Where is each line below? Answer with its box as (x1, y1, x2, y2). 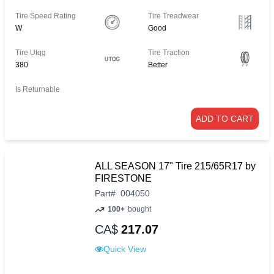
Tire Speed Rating (15, 12, 76, 21)
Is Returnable (15, 85, 60, 94)
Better (148, 61, 168, 70)
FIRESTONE (95, 173, 152, 184)
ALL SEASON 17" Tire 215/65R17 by (95, 161, 256, 172)
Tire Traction (148, 48, 190, 57)
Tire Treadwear (148, 12, 199, 21)
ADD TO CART (196, 114, 254, 124)
